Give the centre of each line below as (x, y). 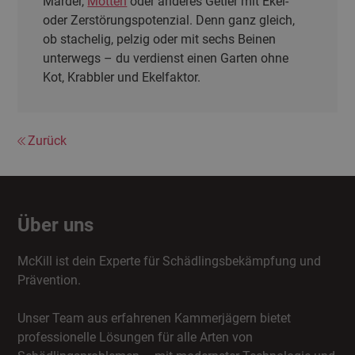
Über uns (56, 225)
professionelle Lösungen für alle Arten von (136, 337)
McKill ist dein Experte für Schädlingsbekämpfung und (170, 261)
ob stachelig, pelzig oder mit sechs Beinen (160, 39)
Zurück (48, 141)
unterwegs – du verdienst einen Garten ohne (166, 58)
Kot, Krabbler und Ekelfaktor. (122, 77)
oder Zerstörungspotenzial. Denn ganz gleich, (169, 20)
